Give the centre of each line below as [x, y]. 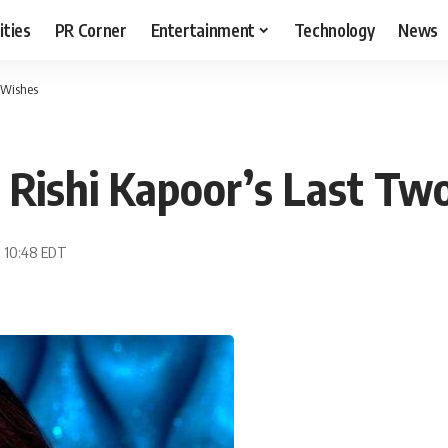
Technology [334, 29]
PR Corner [90, 29]
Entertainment [203, 29]
